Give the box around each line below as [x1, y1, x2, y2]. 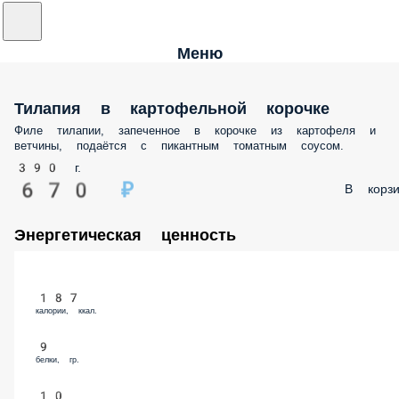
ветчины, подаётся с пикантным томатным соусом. [14, 139, 344, 152]
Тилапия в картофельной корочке [14, 99, 330, 118]
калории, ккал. [36, 306, 97, 315]
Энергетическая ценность [14, 225, 236, 244]
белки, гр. [36, 355, 79, 364]
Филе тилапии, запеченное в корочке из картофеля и [14, 124, 376, 137]
